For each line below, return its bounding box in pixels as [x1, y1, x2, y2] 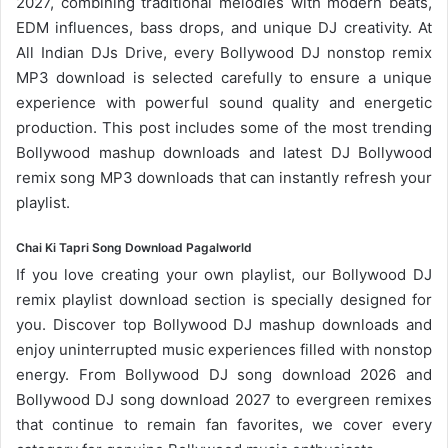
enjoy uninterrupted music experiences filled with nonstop [16, 339, 432, 359]
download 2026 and [272, 364, 433, 384]
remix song [16, 167, 100, 187]
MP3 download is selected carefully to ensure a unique [16, 67, 432, 87]
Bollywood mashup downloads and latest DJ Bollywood [16, 142, 432, 162]
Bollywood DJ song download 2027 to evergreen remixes [16, 389, 432, 409]
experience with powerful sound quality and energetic [16, 92, 432, 112]
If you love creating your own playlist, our [16, 264, 333, 284]
